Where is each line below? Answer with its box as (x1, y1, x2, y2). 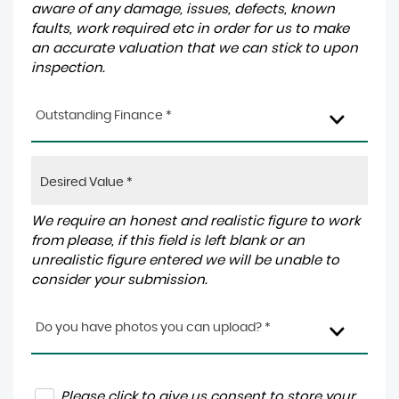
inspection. (31, 61, 105, 75)
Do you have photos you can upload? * (36, 322, 271, 334)
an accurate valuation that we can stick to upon (31, 42, 358, 55)
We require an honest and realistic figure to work (31, 215, 360, 228)
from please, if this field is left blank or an (31, 234, 305, 248)
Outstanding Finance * (36, 110, 172, 122)
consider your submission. (31, 273, 208, 287)
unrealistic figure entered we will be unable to (31, 254, 339, 267)
